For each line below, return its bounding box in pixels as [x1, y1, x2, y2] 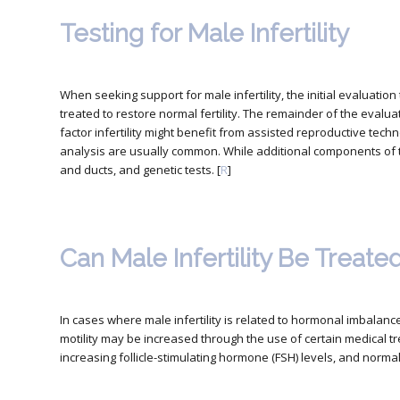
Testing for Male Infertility [60, 18, 349, 48]
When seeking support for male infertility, [60, 86, 287, 103]
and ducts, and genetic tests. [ [60, 161, 221, 178]
